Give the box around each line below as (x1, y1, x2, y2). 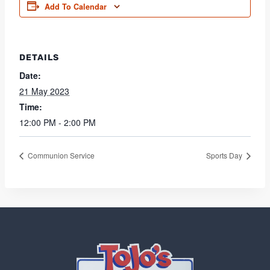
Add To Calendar (45, 1, 107, 12)
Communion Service (26, 149, 95, 160)
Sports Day (206, 149, 244, 160)
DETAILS (19, 52, 59, 63)
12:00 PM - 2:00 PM (19, 116, 96, 128)
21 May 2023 (19, 85, 69, 97)
